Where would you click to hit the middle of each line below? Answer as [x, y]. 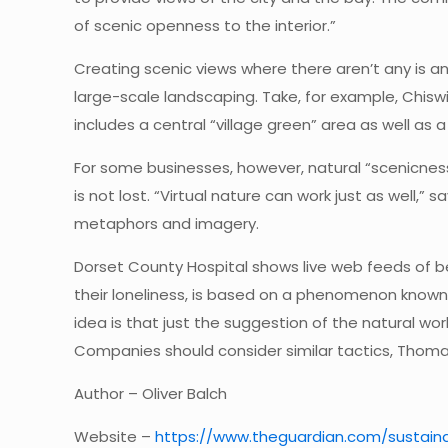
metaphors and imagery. [167, 223]
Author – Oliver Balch [151, 393]
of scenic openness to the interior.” [205, 25]
